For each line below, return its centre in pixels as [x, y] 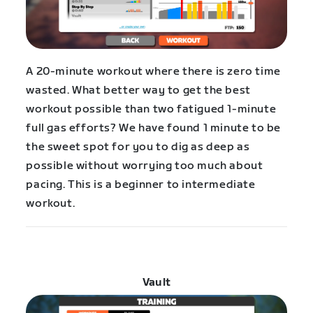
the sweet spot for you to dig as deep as [138, 147]
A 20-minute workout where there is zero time [153, 72]
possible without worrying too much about [145, 166]
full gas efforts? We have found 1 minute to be [153, 129]
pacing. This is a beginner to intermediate [141, 185]
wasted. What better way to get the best [138, 91]
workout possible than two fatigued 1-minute [151, 110]
